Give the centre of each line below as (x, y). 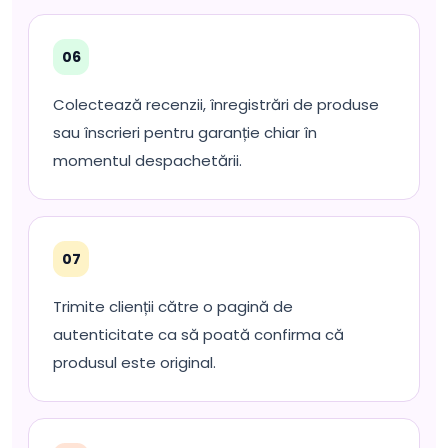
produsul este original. (134, 362)
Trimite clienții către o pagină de (173, 306)
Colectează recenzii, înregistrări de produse (216, 104)
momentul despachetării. (147, 160)
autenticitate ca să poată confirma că (198, 334)
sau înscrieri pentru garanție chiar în (185, 132)
